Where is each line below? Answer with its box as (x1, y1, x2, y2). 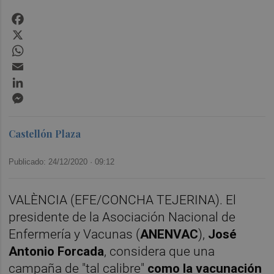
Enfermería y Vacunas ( (9, 226, 141, 242)
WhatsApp (26, 41, 70, 53)
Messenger (26, 89, 76, 101)
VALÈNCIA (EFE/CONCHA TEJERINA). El (9, 192, 237, 207)
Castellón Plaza (9, 127, 81, 140)
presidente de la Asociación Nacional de (9, 209, 236, 224)
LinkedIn (26, 73, 63, 85)
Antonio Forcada (9, 243, 105, 259)
